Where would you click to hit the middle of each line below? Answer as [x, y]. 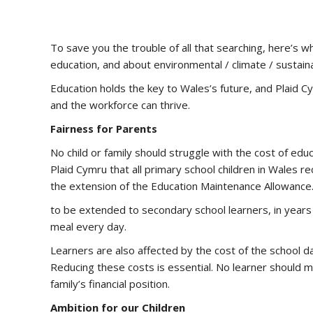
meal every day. [88, 226]
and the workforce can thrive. [120, 105]
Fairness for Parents [104, 129]
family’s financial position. [110, 284]
